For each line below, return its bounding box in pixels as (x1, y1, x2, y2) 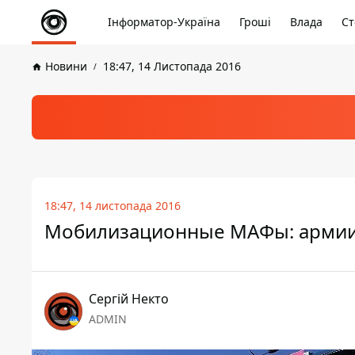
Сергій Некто (89, 290, 169, 307)
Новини (45, 59, 87, 74)
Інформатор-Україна (108, 14, 220, 29)
